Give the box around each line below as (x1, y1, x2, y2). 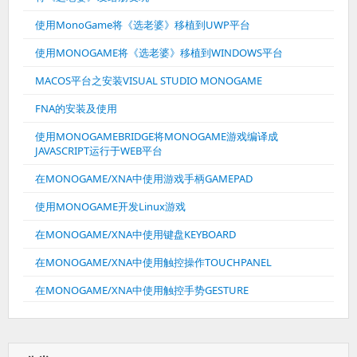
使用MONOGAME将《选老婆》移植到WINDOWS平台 (35, 45, 283, 60)
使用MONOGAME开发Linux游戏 (35, 199, 186, 214)
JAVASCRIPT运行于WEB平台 (35, 143, 163, 158)
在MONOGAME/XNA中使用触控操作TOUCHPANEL (35, 255, 272, 269)
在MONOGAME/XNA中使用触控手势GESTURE (35, 283, 249, 297)
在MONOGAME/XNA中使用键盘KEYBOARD (35, 227, 236, 241)
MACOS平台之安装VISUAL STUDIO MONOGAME (35, 73, 262, 88)
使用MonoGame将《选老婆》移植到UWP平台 (35, 18, 250, 32)
